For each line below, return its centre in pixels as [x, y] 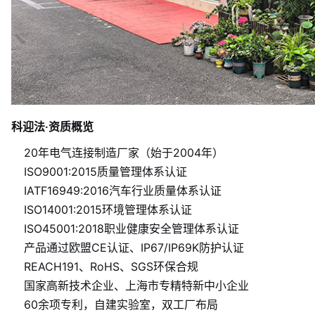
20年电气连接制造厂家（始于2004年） [124, 153]
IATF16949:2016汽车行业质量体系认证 [123, 191]
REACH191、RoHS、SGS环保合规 [111, 266]
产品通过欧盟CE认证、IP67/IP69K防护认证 [134, 247]
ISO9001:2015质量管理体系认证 [105, 172]
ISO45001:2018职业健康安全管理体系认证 [131, 229]
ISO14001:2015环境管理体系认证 [108, 210]
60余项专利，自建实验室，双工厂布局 [121, 304]
